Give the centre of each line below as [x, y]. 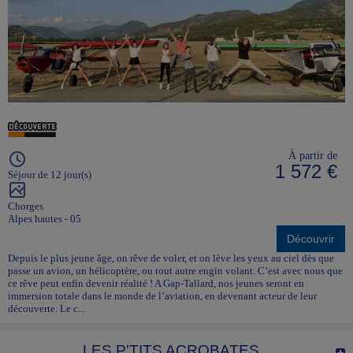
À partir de [313, 156]
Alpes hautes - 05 [45, 219]
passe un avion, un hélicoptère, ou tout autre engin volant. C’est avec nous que [175, 271]
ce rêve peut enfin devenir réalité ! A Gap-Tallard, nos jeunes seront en [156, 284]
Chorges [26, 206]
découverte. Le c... [46, 309]
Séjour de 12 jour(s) [50, 175]
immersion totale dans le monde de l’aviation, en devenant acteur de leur [162, 296]
